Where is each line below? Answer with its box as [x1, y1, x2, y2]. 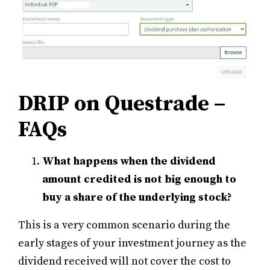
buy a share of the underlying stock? [42, 190, 232, 204]
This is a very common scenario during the [18, 218, 230, 232]
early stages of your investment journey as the [18, 236, 246, 250]
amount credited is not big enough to [42, 172, 236, 186]
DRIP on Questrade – [18, 90, 225, 118]
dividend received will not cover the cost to [18, 254, 231, 268]
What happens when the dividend [42, 154, 216, 168]
